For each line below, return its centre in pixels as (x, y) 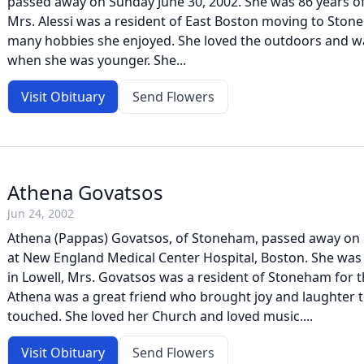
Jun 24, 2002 (41, 213)
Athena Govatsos (85, 192)
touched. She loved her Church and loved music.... (160, 316)
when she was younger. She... (97, 60)
